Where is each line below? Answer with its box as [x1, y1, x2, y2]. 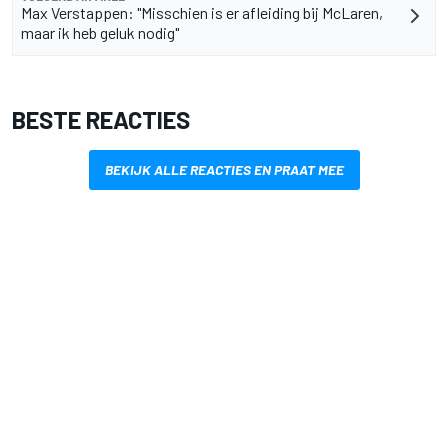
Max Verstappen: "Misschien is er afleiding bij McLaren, [21, 2, 383, 22]
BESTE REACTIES [12, 104, 190, 134]
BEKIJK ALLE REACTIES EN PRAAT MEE [104, 160, 344, 178]
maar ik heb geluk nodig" [21, 22, 179, 42]
